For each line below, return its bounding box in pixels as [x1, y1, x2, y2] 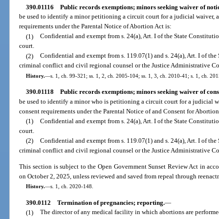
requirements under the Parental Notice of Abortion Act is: [19, 22, 172, 30]
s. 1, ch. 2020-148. [50, 183, 93, 190]
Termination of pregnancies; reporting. [57, 198, 165, 206]
